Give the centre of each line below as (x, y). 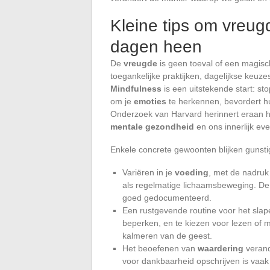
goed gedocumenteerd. (167, 197)
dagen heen (156, 46)
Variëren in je (149, 172)
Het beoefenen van (160, 248)
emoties (150, 101)
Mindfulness (136, 88)
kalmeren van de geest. (167, 235)
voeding (192, 172)
